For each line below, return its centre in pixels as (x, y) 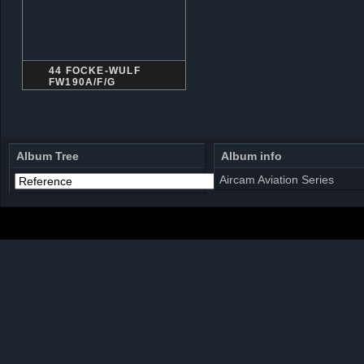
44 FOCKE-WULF (95, 71)
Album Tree (48, 156)
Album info (251, 156)
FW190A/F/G (82, 82)
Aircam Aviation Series (277, 180)
